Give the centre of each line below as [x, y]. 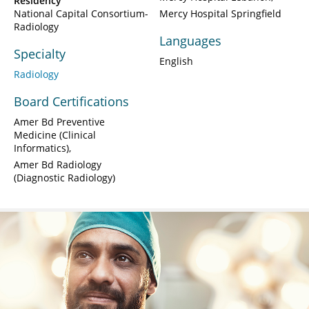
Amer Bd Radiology [58, 164]
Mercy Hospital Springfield [220, 13]
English [176, 61]
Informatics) [41, 148]
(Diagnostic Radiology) [64, 177]
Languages [190, 40]
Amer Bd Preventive [59, 121]
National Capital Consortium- [81, 13]
